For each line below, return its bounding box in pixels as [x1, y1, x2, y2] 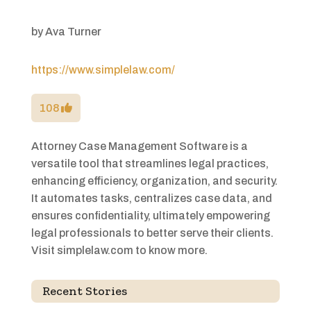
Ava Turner [44, 26, 101, 38]
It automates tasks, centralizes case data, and [31, 192, 272, 205]
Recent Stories [42, 283, 127, 299]
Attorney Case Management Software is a [31, 140, 248, 153]
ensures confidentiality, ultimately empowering [31, 210, 270, 222]
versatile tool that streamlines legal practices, [31, 158, 269, 170]
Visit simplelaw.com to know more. [31, 244, 208, 257]
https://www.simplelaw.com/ [31, 64, 175, 76]
